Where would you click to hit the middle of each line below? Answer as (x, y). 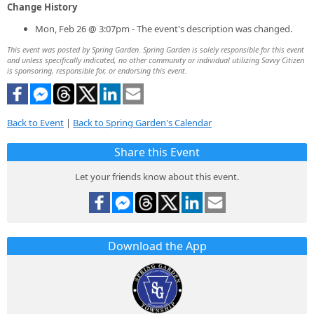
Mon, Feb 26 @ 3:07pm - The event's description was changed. (164, 28)
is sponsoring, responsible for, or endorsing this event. (97, 70)
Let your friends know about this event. (157, 176)
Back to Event (35, 122)
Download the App (157, 246)
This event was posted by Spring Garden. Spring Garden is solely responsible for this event (156, 49)
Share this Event (157, 152)
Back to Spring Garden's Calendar (142, 122)
